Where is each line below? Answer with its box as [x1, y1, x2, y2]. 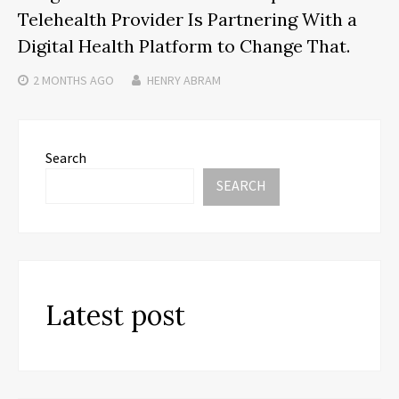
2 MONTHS [33, 72, 87, 89]
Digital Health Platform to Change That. [18, 35, 350, 58]
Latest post [45, 298, 185, 333]
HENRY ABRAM [147, 72, 221, 89]
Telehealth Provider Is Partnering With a [18, 8, 357, 31]
